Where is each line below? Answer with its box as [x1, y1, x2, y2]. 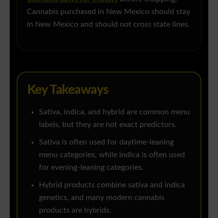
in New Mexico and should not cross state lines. [27, 21, 190, 29]
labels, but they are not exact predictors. [38, 121, 177, 128]
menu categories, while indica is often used [38, 151, 185, 159]
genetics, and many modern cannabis [38, 194, 164, 201]
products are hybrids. [38, 206, 111, 214]
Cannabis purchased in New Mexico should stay [27, 8, 190, 16]
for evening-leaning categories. [38, 163, 144, 171]
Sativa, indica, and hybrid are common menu [38, 108, 190, 116]
